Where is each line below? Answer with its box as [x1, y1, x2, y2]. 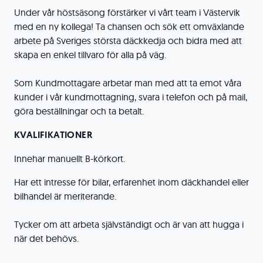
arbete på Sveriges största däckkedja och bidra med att [14, 35, 242, 46]
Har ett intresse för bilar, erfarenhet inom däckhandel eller [14, 176, 249, 188]
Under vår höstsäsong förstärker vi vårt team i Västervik [14, 6, 240, 18]
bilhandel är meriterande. [14, 190, 116, 202]
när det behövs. [14, 232, 79, 244]
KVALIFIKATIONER [14, 129, 92, 141]
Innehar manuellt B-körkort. [14, 153, 125, 164]
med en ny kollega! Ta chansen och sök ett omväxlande [14, 21, 244, 32]
